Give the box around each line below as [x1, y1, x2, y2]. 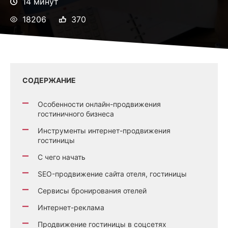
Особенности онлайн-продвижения [38, 100, 161, 109]
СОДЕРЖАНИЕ [22, 76, 76, 85]
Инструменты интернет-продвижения [38, 126, 170, 135]
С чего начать [38, 153, 85, 162]
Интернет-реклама [38, 203, 104, 212]
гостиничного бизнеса [38, 109, 114, 119]
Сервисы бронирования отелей [38, 186, 147, 195]
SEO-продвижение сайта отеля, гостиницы [38, 169, 187, 179]
